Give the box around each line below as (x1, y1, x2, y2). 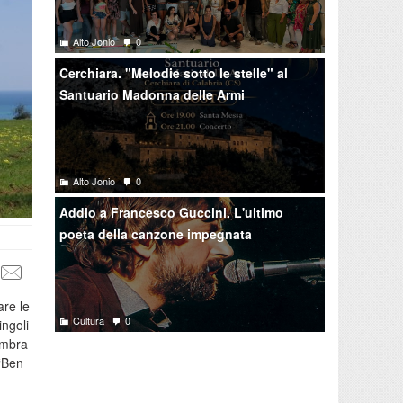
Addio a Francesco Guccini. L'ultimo (59, 202, 283, 221)
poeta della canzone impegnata (59, 224, 252, 243)
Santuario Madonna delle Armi (59, 85, 245, 103)
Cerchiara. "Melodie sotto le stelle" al (59, 63, 288, 82)
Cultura (73, 312, 104, 327)
